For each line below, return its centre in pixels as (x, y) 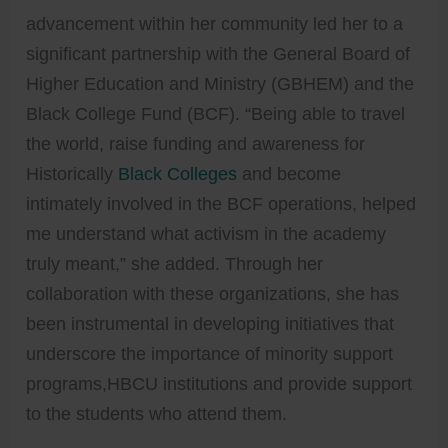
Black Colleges (178, 173)
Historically (72, 173)
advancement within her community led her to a (215, 23)
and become (289, 173)
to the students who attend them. (157, 413)
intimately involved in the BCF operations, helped (221, 203)
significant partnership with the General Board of (218, 53)
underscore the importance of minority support (210, 353)
